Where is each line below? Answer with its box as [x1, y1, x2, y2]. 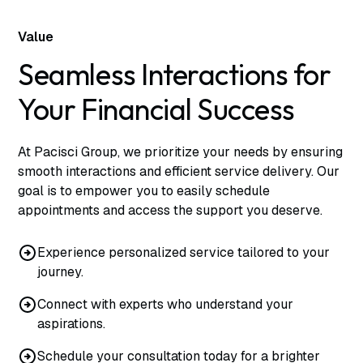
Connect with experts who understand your [37, 295, 294, 313]
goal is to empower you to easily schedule [18, 181, 271, 199]
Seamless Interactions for [18, 55, 331, 92]
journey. [37, 263, 84, 280]
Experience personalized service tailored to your [37, 243, 331, 261]
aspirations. [37, 314, 106, 332]
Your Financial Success [18, 90, 295, 127]
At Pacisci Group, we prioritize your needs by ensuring [18, 143, 344, 160]
